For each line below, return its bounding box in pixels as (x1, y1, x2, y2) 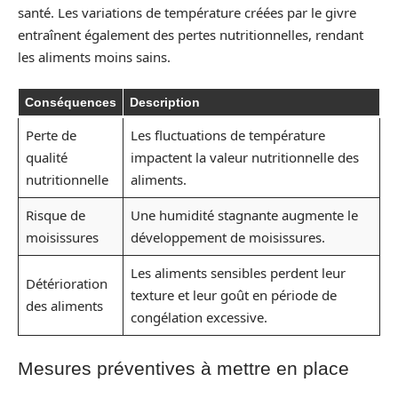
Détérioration (25, 275, 107, 292)
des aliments (25, 297, 103, 314)
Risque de (25, 206, 85, 224)
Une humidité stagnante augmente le (130, 206, 358, 224)
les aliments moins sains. (18, 47, 171, 66)
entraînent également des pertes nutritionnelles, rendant (18, 25, 363, 44)
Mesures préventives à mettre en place (18, 357, 349, 378)
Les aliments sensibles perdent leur (130, 264, 346, 282)
